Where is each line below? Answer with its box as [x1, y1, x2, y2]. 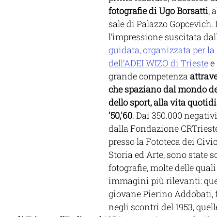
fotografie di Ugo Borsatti [108, 5, 208, 16]
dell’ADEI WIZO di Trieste [108, 57, 208, 69]
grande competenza [108, 70, 190, 82]
